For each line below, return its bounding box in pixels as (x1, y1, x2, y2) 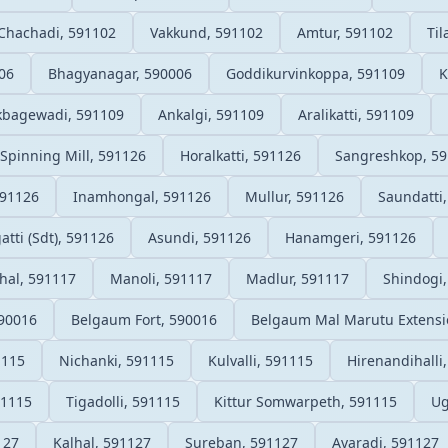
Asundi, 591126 (148, 227, 251, 247)
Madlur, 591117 (246, 268, 349, 288)
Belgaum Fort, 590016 (71, 309, 217, 329)
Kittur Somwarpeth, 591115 (214, 391, 397, 411)
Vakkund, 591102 (150, 22, 263, 42)
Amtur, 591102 (297, 22, 393, 42)
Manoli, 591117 (110, 268, 212, 288)
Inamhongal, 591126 (73, 186, 211, 206)
